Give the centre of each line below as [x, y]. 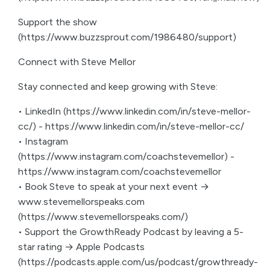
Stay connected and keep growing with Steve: [118, 86]
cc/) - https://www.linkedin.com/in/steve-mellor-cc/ [131, 126]
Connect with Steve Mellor [77, 62]
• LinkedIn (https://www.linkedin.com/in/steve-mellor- [134, 111]
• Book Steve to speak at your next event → [114, 187]
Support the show [58, 22]
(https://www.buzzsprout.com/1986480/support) [127, 37]
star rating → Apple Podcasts [81, 247]
